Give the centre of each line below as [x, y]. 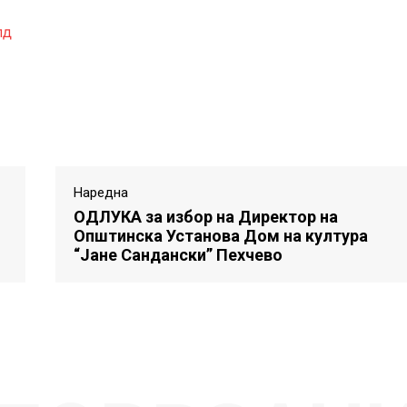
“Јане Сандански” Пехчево [178, 254]
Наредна [100, 192]
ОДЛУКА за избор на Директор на [205, 216]
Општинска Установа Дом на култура [220, 235]
